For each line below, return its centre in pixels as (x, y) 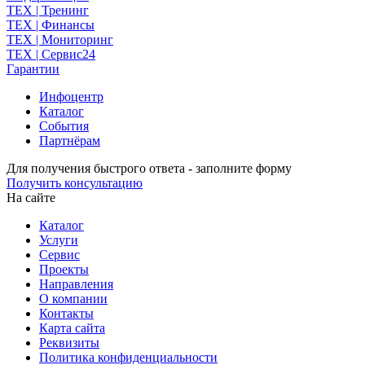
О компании (73, 298)
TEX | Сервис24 (51, 54)
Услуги (59, 240)
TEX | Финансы (51, 24)
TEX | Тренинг (48, 10)
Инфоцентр (71, 96)
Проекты (64, 269)
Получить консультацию (75, 182)
